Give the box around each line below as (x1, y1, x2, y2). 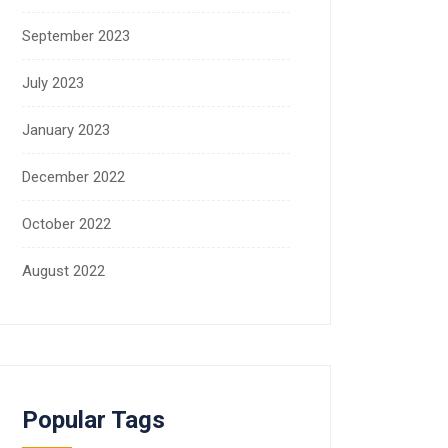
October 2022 (22, 214, 111, 233)
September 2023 (22, 26, 130, 45)
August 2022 (22, 261, 105, 280)
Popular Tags (22, 405, 165, 434)
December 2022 (22, 167, 125, 186)
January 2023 (22, 120, 110, 139)
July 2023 (22, 73, 84, 92)
